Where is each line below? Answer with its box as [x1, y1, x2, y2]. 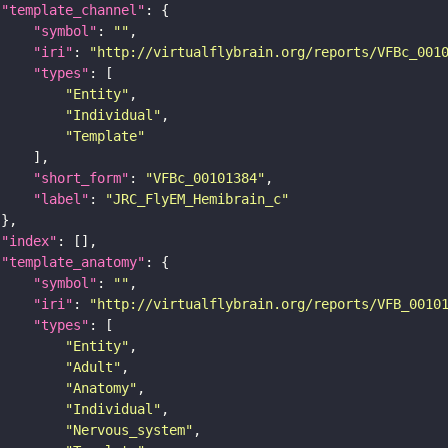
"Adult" [65, 358, 121, 375]
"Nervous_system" [65, 421, 193, 438]
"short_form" [33, 169, 129, 186]
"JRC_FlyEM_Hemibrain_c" [105, 190, 289, 207]
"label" [33, 190, 89, 207]
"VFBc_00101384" [145, 169, 265, 186]
